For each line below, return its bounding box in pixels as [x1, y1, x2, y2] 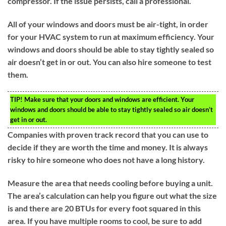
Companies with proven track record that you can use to [8, 130, 208, 140]
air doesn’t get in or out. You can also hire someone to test [8, 57, 211, 67]
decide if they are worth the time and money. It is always [8, 142, 208, 152]
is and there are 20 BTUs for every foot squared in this [8, 203, 201, 213]
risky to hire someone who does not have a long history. [8, 155, 205, 165]
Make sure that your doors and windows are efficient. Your [23, 95, 194, 104]
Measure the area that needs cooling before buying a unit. [8, 178, 213, 188]
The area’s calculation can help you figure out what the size [8, 190, 217, 200]
